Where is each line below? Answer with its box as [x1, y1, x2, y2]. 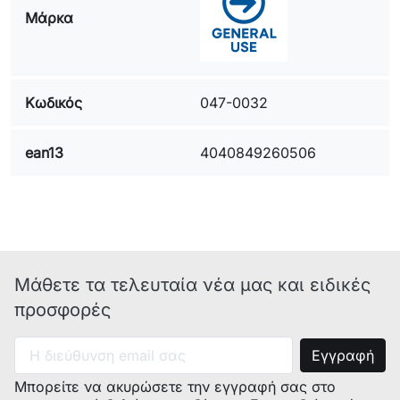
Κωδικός [25, 94, 82, 112]
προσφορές [14, 299, 111, 321]
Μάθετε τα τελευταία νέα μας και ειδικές [14, 274, 371, 296]
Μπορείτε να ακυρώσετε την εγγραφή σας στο [14, 378, 336, 396]
